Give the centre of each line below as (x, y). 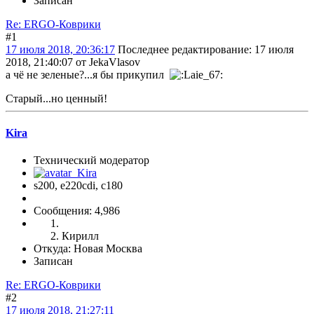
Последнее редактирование (183, 49)
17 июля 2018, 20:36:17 (60, 49)
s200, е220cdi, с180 (78, 186)
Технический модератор (91, 161)
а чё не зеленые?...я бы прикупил (88, 74)
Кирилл (80, 236)
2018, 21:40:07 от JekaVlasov (73, 62)
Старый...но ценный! (56, 98)
